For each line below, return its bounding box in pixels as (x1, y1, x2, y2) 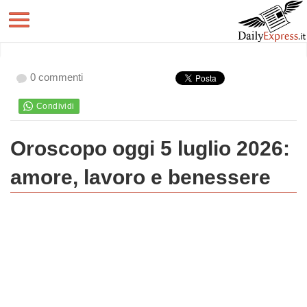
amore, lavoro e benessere (10, 166, 271, 188)
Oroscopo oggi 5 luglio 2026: (10, 137, 290, 160)
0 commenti (30, 71, 83, 83)
